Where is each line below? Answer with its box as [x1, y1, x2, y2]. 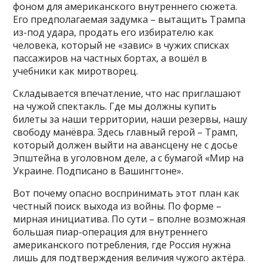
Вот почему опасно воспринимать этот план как [13, 187, 240, 200]
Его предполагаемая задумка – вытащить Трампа [13, 13, 246, 26]
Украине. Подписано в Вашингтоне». [13, 164, 184, 178]
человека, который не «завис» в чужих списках [13, 39, 230, 52]
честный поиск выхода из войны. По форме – [13, 200, 222, 213]
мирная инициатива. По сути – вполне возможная [13, 213, 246, 226]
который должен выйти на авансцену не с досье [13, 139, 238, 152]
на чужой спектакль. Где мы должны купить [13, 100, 217, 113]
